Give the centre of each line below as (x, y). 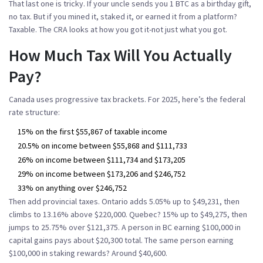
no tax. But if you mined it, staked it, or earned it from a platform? (123, 16)
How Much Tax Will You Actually (120, 55)
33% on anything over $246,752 (72, 188)
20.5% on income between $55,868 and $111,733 (102, 145)
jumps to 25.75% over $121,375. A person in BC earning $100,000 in (125, 227)
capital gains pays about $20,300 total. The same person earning (121, 240)
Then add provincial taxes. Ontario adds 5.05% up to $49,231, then (124, 201)
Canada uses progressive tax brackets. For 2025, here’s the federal (127, 99)
